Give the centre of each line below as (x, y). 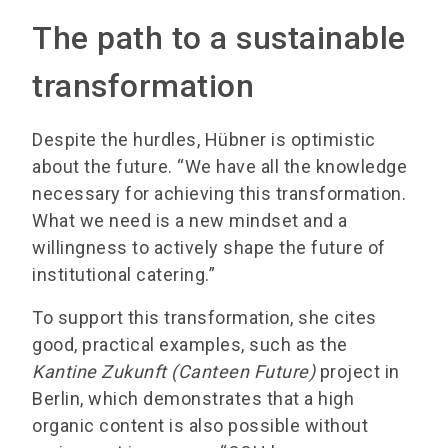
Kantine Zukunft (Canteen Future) (176, 372)
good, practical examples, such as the (190, 345)
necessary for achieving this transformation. (219, 194)
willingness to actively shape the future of (209, 248)
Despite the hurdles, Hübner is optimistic (204, 140)
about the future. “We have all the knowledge (219, 167)
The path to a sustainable (219, 38)
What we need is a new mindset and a (190, 221)
